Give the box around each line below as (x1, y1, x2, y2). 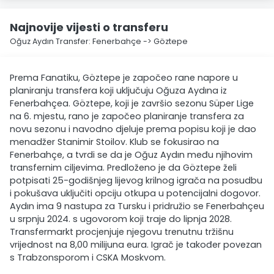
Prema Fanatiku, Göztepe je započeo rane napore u (10, 72, 238, 84)
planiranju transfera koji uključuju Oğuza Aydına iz (10, 84, 227, 97)
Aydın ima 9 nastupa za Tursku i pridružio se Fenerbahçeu (10, 200, 264, 212)
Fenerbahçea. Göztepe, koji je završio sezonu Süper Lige (10, 97, 254, 109)
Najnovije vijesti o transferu (10, 20, 168, 35)
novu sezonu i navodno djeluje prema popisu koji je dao (10, 123, 256, 135)
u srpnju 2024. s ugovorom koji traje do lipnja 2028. (10, 213, 232, 225)
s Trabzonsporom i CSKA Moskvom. (10, 251, 166, 264)
